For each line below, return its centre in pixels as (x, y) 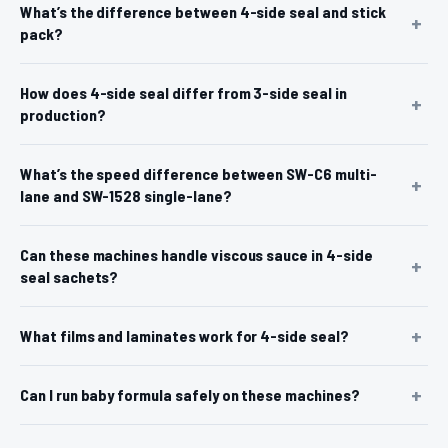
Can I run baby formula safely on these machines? (190, 394)
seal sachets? (69, 276)
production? (63, 114)
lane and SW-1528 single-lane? (126, 195)
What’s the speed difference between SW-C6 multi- (198, 173)
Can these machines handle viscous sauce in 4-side (196, 254)
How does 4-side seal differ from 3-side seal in (183, 92)
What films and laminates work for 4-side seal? (184, 335)
